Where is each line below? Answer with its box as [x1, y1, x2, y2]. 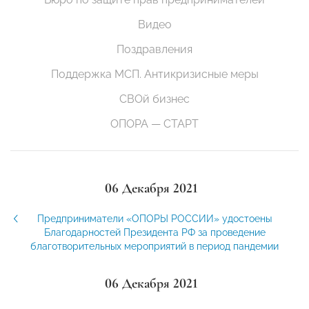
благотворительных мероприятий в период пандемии [30, 241, 279, 252]
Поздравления [117, 43, 192, 57]
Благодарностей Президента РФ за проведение [43, 227, 266, 239]
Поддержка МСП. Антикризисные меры [50, 68, 259, 81]
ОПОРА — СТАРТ [110, 117, 199, 131]
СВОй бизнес [119, 92, 190, 106]
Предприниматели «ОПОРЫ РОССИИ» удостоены [37, 213, 272, 225]
